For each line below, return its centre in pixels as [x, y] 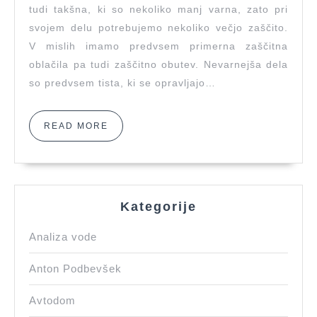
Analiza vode [63, 237]
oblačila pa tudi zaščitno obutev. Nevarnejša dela [158, 65]
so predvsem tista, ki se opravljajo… [122, 83]
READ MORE [76, 126]
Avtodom [52, 301]
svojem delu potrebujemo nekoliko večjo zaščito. [158, 28]
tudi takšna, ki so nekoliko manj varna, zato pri [158, 10]
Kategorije [158, 207]
